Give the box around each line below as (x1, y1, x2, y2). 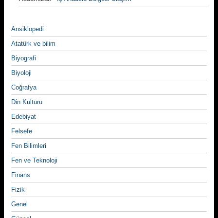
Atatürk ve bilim (11, 40, 55, 47)
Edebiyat (11, 113, 36, 120)
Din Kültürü (11, 98, 42, 106)
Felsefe (11, 127, 32, 135)
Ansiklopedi (11, 25, 44, 33)
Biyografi (11, 54, 36, 62)
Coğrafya (11, 84, 36, 91)
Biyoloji (11, 69, 32, 76)
